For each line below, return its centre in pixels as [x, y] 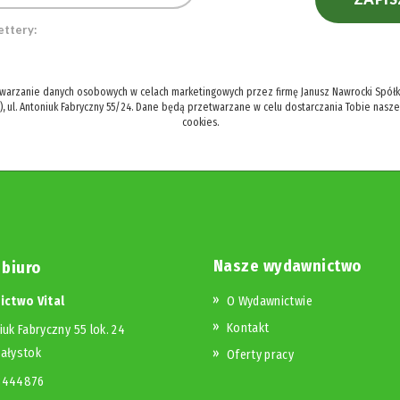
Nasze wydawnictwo [287, 266]
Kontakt [248, 328]
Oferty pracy [261, 354]
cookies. [200, 122]
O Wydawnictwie [270, 301]
